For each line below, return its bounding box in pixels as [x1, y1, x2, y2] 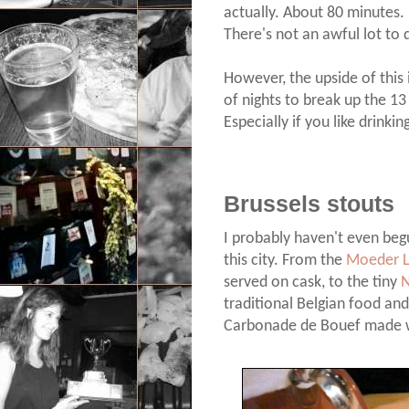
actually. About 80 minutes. [224, 5, 404, 22]
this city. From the [224, 253, 346, 269]
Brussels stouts [224, 192, 394, 217]
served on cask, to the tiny [224, 275, 401, 291]
